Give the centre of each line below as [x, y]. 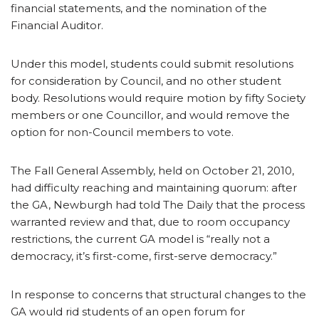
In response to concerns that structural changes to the [158, 294]
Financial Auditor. [57, 25]
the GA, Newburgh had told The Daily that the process [158, 204]
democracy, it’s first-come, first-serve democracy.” [144, 256]
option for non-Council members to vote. [122, 132]
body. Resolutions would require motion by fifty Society [158, 98]
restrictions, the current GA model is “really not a [140, 239]
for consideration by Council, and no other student [146, 80]
